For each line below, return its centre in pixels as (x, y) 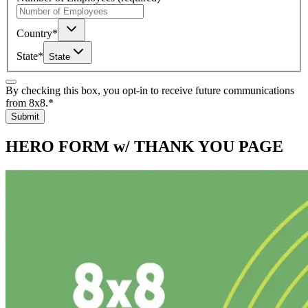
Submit (25, 117)
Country (34, 33)
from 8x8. (27, 103)
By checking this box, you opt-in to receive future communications (150, 90)
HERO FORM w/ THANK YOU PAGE (144, 146)
